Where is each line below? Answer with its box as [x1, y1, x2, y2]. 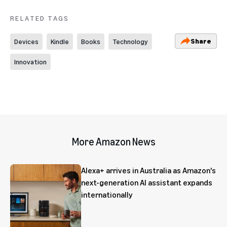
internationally [81, 189, 132, 200]
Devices [14, 36, 39, 46]
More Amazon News [71, 135, 156, 147]
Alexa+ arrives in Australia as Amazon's [81, 165, 216, 175]
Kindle [51, 36, 69, 46]
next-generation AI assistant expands [81, 177, 212, 187]
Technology [112, 36, 148, 46]
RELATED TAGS [10, 13, 69, 22]
